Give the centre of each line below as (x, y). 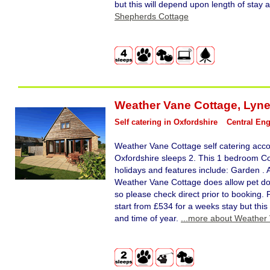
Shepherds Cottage (152, 17)
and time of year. (148, 218)
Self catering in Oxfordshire (166, 122)
